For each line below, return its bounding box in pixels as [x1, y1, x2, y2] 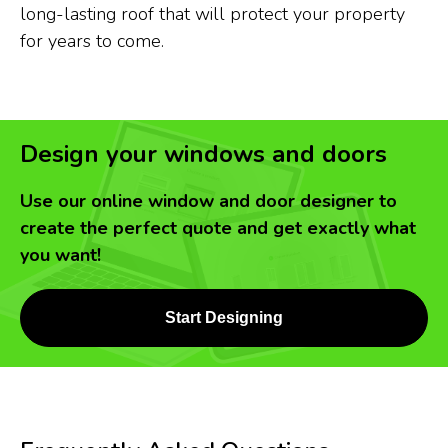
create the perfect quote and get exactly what [20, 216, 416, 240]
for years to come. [20, 29, 164, 53]
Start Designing [165, 309, 283, 326]
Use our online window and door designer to [20, 189, 397, 213]
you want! [20, 243, 101, 267]
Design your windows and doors [20, 138, 387, 170]
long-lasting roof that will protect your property [20, 2, 405, 26]
